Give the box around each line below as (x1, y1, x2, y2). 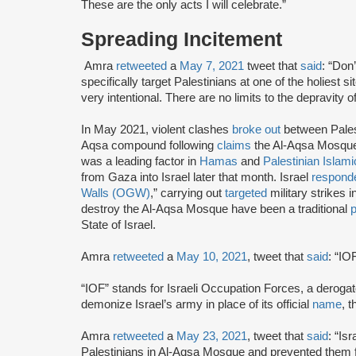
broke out (232, 122, 281, 136)
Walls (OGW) (81, 186, 150, 199)
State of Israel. (81, 218, 156, 231)
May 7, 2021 (180, 59, 244, 72)
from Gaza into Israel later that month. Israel (81, 170, 311, 184)
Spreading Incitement (81, 28, 282, 50)
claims (217, 138, 251, 152)
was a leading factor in (81, 154, 199, 168)
